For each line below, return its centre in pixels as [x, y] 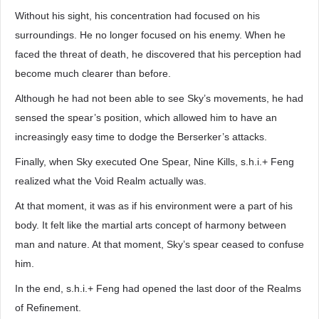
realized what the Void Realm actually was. [111, 181]
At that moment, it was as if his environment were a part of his [154, 206]
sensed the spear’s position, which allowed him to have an [146, 117]
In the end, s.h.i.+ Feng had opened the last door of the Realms [158, 288]
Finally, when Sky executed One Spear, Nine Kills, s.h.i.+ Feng [155, 162]
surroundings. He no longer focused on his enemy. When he [150, 35]
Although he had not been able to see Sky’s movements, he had [159, 98]
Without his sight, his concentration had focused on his [137, 16]
